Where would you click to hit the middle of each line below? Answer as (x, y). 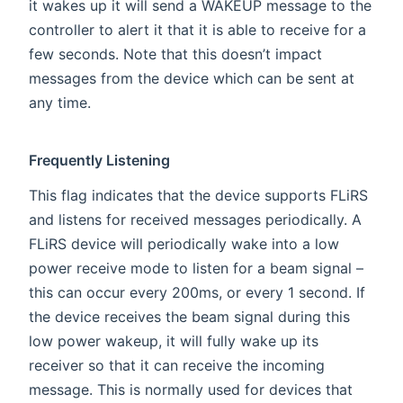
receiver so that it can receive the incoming (177, 366)
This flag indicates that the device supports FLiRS (198, 196)
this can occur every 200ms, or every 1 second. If (197, 293)
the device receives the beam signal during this (189, 317)
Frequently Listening (100, 161)
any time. (60, 103)
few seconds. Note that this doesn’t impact (175, 54)
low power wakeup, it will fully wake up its (174, 341)
